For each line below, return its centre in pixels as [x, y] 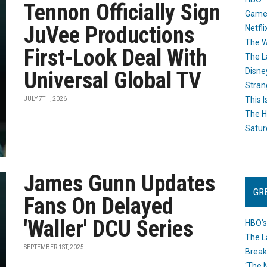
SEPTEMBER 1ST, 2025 [54, 247]
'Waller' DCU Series [109, 229]
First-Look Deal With [116, 58]
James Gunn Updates [120, 184]
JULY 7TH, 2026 [46, 99]
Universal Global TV [113, 80]
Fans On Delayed [99, 206]
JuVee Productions [109, 35]
